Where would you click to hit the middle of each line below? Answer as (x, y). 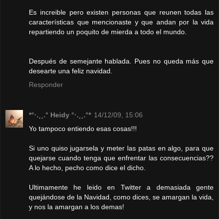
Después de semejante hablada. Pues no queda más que (121, 61)
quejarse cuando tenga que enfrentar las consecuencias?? (121, 158)
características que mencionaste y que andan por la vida (121, 22)
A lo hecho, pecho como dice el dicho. (87, 168)
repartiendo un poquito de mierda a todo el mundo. (108, 32)
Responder (46, 85)
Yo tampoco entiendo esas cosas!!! (83, 129)
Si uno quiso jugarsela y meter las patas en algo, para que (121, 148)
